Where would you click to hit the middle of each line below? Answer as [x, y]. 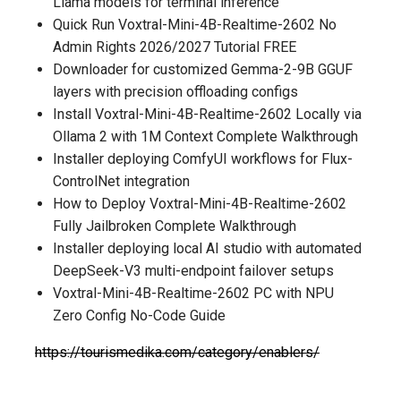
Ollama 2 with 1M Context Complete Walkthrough [205, 136]
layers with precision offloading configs [175, 91]
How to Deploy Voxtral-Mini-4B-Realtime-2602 [200, 203]
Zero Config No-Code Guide [139, 315]
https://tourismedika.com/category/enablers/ [177, 352]
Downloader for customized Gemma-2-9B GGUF [203, 69]
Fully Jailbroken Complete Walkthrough [175, 226]
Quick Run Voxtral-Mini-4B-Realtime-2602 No [195, 24]
